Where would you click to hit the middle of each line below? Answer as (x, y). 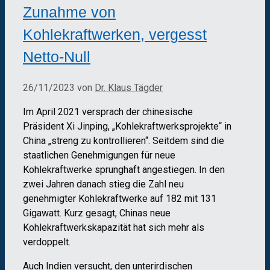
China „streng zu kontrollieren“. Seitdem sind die (124, 141)
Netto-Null (57, 57)
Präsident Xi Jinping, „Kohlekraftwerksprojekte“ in (127, 127)
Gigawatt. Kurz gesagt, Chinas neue (97, 213)
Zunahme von (69, 12)
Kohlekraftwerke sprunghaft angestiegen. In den (124, 170)
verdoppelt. (47, 242)
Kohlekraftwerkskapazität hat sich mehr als (114, 228)
